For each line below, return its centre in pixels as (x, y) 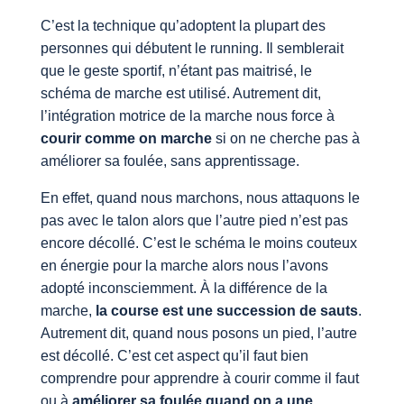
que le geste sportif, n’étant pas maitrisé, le (176, 70)
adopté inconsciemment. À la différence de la (184, 288)
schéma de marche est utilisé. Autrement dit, (180, 93)
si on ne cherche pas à (285, 138)
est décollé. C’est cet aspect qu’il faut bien (174, 355)
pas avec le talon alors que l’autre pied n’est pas (194, 220)
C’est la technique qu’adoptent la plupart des (183, 25)
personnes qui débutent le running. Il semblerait (192, 48)
